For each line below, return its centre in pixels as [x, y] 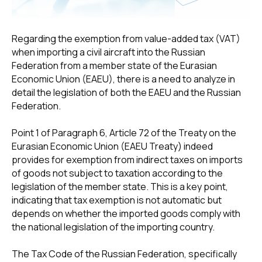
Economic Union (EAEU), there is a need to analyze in [123, 79]
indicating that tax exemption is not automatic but [117, 200]
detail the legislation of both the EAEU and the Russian [126, 92]
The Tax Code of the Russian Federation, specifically [124, 254]
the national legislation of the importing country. [113, 227]
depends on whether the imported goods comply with [126, 213]
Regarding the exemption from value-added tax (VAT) [126, 38]
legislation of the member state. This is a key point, [120, 186]
